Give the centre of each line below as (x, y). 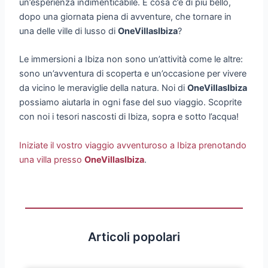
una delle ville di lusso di (69, 31)
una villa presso (52, 159)
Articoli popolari (134, 237)
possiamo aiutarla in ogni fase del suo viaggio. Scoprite (131, 103)
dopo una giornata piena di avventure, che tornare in (126, 17)
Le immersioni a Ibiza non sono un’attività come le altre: (131, 60)
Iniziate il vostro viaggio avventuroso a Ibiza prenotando (133, 145)
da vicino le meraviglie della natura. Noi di (103, 88)
